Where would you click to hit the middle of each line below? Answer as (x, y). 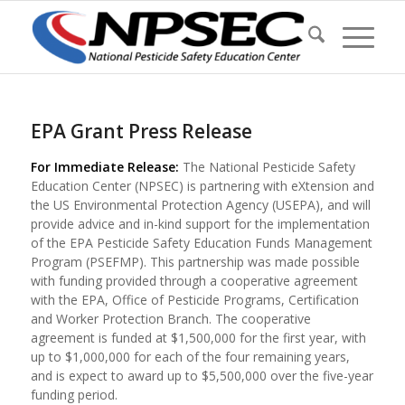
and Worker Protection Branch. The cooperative (170, 319)
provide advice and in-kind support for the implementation (200, 224)
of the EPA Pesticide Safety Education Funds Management (201, 243)
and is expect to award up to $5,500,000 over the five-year (202, 376)
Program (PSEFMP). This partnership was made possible (195, 262)
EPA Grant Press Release (141, 131)
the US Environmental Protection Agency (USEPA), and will (200, 205)
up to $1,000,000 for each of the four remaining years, (190, 357)
